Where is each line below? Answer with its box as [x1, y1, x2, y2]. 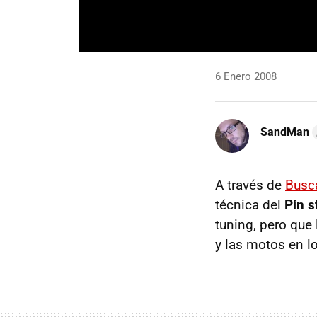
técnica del [215, 197, 284, 213]
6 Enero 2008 [215, 70, 277, 83]
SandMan [260, 125, 309, 139]
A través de [215, 177, 285, 193]
